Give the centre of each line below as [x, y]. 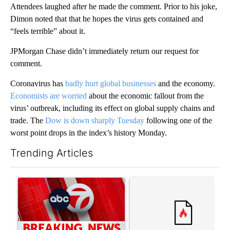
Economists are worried [49, 95]
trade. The [28, 120]
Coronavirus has [38, 83]
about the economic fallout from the [145, 95]
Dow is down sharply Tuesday [95, 120]
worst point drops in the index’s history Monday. [89, 132]
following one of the [178, 120]
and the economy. [186, 83]
